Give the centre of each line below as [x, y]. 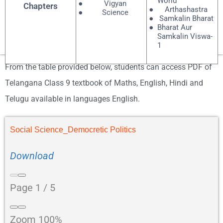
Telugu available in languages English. [72, 99]
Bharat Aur [174, 27]
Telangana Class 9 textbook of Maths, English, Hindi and [104, 83]
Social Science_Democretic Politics [73, 129]
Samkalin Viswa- [185, 36]
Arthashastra [186, 9]
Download [32, 156]
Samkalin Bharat [186, 18]
